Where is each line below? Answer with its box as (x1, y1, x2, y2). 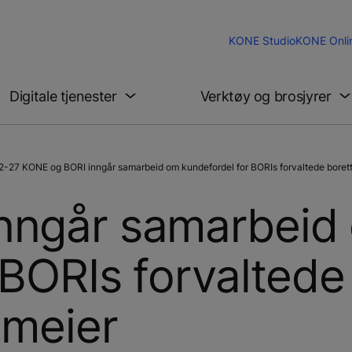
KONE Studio (229, 34, 295, 48)
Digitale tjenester (9, 87, 117, 104)
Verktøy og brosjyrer (200, 87, 332, 104)
